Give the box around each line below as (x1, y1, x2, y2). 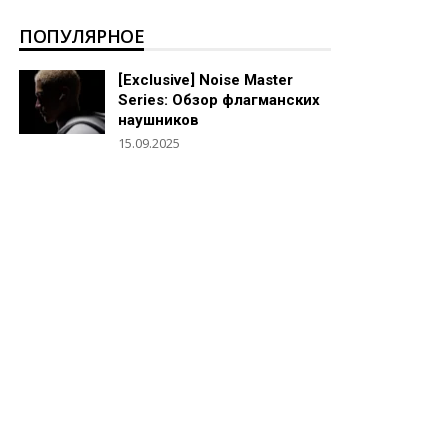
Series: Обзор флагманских (118, 91, 320, 110)
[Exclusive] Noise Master (118, 71, 293, 90)
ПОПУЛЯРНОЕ (19, 23, 145, 48)
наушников (118, 111, 199, 130)
